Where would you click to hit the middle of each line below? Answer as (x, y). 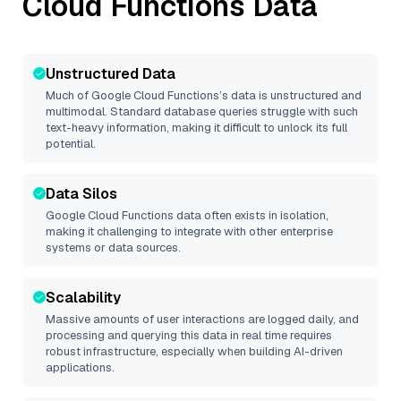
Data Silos (81, 194)
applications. (80, 367)
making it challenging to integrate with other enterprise (189, 231)
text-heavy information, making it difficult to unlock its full (196, 128)
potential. (71, 144)
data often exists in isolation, (251, 215)
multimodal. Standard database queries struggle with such (202, 111)
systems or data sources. (113, 247)
